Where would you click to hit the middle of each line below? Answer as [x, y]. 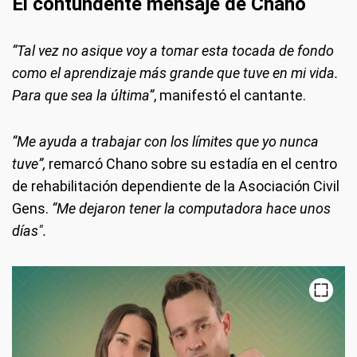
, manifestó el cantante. [230, 95]
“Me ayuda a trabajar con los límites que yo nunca [165, 141]
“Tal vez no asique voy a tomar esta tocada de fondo [173, 50]
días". [29, 230]
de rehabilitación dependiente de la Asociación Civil [176, 186]
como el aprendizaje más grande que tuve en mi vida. [175, 73]
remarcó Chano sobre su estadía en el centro [191, 163]
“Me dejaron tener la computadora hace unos [191, 208]
